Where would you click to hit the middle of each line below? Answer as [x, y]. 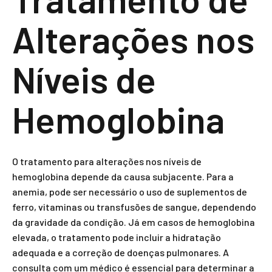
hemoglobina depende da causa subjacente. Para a [123, 176]
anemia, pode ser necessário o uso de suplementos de [130, 192]
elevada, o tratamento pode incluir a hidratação [117, 237]
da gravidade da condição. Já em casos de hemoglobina [134, 222]
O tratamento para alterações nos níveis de [107, 161]
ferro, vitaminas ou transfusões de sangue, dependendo [134, 207]
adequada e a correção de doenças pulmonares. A [121, 252]
